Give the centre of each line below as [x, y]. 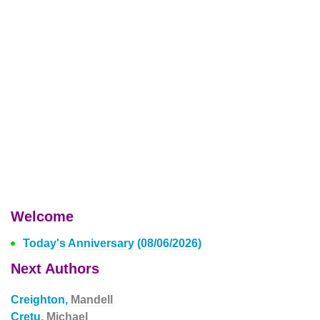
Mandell [92, 300]
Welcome [42, 216]
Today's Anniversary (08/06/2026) [112, 243]
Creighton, [41, 300]
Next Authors [55, 269]
